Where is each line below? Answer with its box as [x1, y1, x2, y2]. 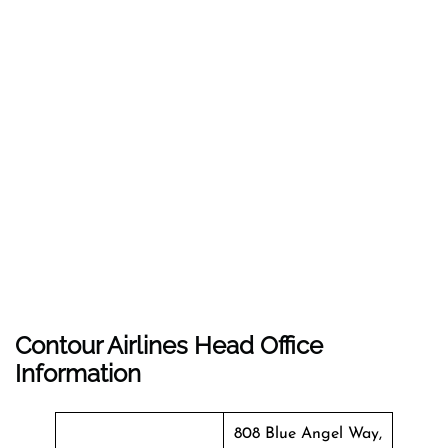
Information [15, 358, 141, 388]
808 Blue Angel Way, [234, 425, 382, 442]
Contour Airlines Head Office [15, 330, 323, 360]
